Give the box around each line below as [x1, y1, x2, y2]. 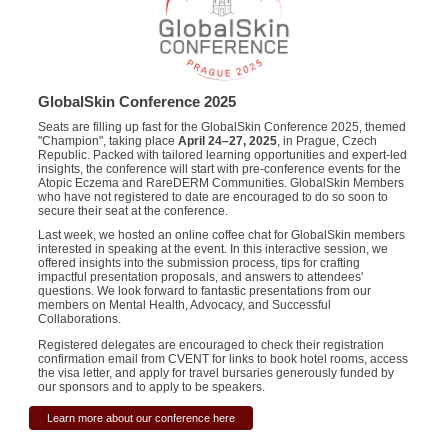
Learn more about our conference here [47, 412, 235, 424]
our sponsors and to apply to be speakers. [38, 380, 265, 394]
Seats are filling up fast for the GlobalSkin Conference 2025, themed [38, 120, 406, 134]
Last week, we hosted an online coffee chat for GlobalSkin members [38, 228, 405, 242]
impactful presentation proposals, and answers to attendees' [38, 270, 363, 284]
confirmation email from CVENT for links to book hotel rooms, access [38, 352, 408, 366]
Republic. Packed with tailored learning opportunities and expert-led [38, 148, 407, 162]
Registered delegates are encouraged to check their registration [38, 338, 384, 352]
